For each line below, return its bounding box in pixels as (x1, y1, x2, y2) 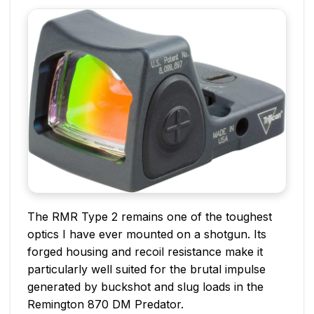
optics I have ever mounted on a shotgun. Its (27, 226, 266, 241)
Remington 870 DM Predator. (27, 296, 184, 311)
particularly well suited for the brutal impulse (27, 261, 266, 276)
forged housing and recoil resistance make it (27, 244, 263, 259)
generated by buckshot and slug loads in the (27, 279, 264, 294)
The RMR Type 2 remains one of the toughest (27, 209, 272, 224)
